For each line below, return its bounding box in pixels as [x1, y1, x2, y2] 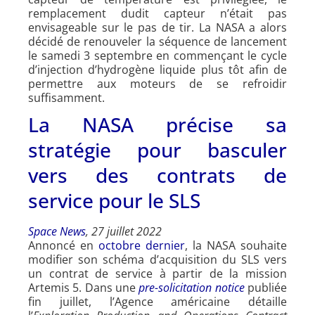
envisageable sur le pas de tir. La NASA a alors [28, 19, 287, 35]
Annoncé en [28, 237, 98, 253]
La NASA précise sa [28, 110, 287, 138]
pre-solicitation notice [139, 279, 245, 295]
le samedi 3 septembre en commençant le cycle [28, 47, 287, 63]
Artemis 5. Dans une [28, 279, 139, 295]
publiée [244, 279, 288, 295]
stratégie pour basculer [28, 136, 287, 163]
